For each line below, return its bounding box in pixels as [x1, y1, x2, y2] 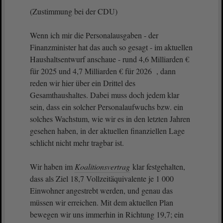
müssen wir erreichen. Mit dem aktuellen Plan [30, 197, 173, 208]
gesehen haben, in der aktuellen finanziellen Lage [30, 125, 185, 136]
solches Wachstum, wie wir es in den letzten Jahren [30, 113, 190, 124]
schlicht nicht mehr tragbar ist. [30, 137, 126, 148]
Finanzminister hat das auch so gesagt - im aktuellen [30, 42, 193, 52]
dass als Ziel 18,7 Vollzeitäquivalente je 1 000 [30, 173, 174, 184]
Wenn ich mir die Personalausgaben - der [30, 30, 158, 40]
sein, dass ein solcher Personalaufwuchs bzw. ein [30, 102, 183, 112]
